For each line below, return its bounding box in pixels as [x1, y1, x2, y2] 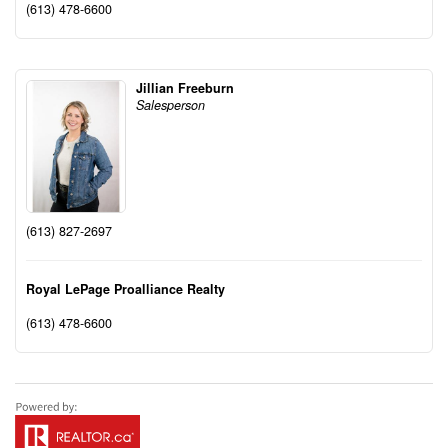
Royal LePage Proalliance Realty [26, 279, 225, 298]
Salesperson [136, 96, 205, 115]
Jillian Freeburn [136, 79, 234, 98]
